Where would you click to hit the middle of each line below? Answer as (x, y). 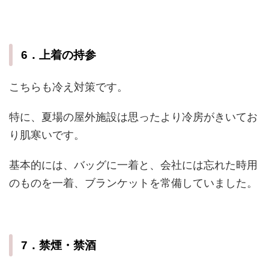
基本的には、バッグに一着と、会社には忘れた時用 (133, 165)
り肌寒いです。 (47, 135)
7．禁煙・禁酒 (59, 246)
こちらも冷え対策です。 (68, 87)
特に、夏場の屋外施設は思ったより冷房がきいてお (133, 117)
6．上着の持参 (59, 55)
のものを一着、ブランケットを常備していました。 (133, 183)
